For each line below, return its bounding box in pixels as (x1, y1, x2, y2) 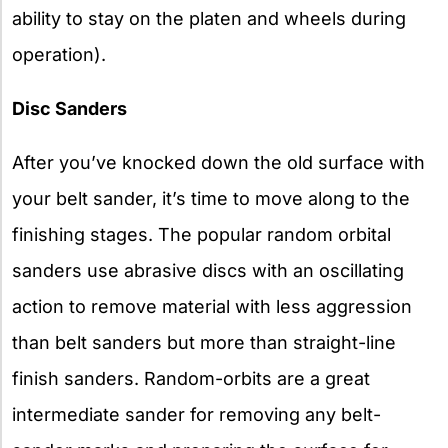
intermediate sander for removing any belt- (12, 404, 381, 426)
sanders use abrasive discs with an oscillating (12, 260, 404, 282)
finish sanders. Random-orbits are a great (12, 368, 370, 390)
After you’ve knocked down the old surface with (12, 152, 425, 174)
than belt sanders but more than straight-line (12, 332, 396, 354)
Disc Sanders (12, 98, 127, 120)
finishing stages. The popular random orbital (12, 224, 391, 246)
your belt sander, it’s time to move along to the (12, 188, 410, 210)
